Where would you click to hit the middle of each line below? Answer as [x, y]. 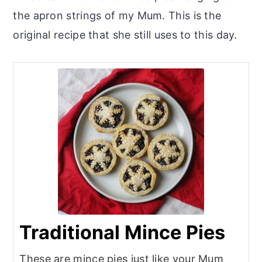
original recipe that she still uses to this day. [125, 35]
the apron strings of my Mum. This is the [117, 16]
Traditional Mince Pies [123, 233]
